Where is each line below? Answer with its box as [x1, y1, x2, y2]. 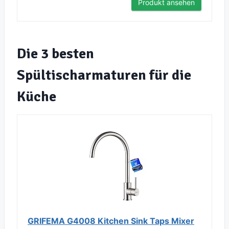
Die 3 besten [17, 45, 94, 63]
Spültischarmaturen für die [17, 66, 191, 84]
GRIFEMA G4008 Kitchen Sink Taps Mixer [28, 216, 194, 226]
